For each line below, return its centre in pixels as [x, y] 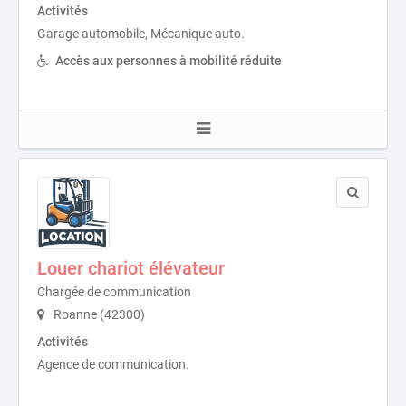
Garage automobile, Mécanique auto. [141, 34]
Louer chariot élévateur [131, 268]
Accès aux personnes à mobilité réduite [169, 61]
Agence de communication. [113, 364]
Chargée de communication [114, 292]
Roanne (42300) [98, 314]
